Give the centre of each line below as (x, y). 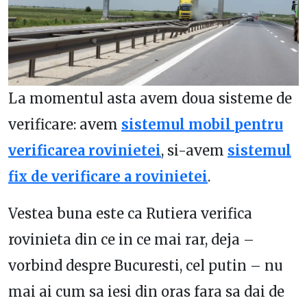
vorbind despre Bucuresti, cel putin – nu (146, 266)
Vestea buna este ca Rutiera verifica (130, 214)
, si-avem (194, 151)
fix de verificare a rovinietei (108, 177)
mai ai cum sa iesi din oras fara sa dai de (146, 292)
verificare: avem (63, 125)
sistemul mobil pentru (202, 125)
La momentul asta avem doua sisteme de (150, 99)
